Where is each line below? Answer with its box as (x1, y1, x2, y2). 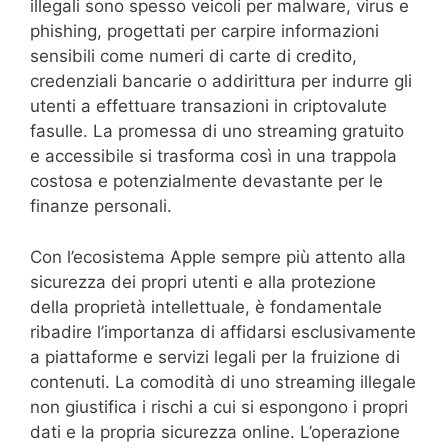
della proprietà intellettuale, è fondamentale (30, 296, 382, 317)
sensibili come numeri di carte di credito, (30, 46, 357, 66)
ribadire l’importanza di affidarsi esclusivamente (30, 321, 416, 342)
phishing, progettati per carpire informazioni (30, 21, 379, 41)
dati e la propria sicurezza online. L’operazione (30, 421, 400, 442)
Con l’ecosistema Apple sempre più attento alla (30, 246, 406, 267)
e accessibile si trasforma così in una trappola (30, 146, 397, 166)
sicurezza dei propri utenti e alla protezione (30, 271, 376, 292)
